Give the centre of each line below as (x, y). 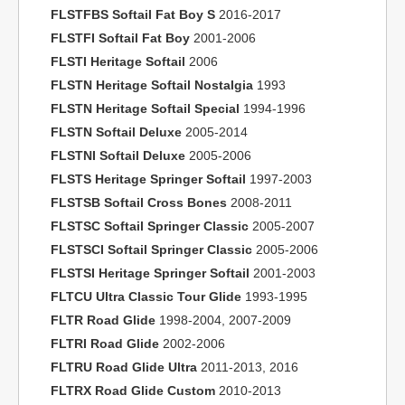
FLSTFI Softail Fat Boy (120, 38)
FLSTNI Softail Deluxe (118, 155)
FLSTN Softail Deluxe (116, 132)
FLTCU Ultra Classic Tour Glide (146, 297)
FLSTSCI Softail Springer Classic (151, 250)
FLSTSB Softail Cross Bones (139, 202)
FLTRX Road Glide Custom (133, 391)
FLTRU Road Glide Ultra (124, 367)
